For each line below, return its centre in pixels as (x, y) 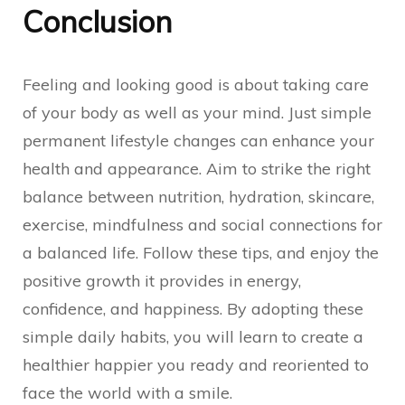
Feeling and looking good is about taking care (196, 85)
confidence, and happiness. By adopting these (193, 309)
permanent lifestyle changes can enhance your (198, 141)
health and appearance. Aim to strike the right (197, 169)
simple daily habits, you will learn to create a (193, 337)
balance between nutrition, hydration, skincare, (198, 197)
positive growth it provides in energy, (162, 281)
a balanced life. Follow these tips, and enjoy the (201, 253)
